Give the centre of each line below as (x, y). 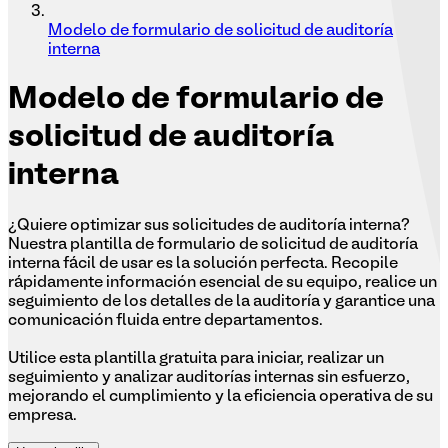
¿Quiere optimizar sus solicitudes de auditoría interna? (209, 225)
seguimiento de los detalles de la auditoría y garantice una (221, 301)
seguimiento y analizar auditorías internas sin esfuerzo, (209, 377)
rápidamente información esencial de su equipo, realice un (222, 282)
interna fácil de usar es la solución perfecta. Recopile (203, 263)
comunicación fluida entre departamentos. (165, 320)
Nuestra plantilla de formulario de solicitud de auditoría (213, 244)
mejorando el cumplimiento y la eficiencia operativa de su (220, 396)
